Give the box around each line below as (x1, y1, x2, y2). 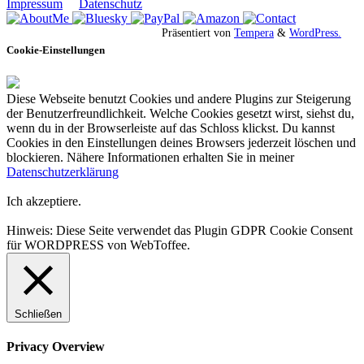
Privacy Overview (6, 339, 105, 353)
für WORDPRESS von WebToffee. (6, 237, 190, 252)
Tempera (234, 26, 274, 40)
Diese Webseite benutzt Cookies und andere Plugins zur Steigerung (6, 91, 351, 106)
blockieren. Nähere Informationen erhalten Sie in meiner (6, 149, 294, 164)
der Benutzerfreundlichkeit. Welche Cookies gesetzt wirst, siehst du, (6, 106, 354, 120)
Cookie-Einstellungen (6, 44, 105, 57)
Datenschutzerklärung (6, 164, 119, 179)
